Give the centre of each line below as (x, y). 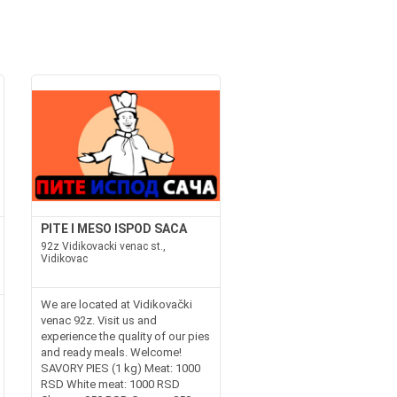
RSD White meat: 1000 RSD (110, 384)
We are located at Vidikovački (116, 304)
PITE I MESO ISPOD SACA (113, 228)
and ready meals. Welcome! (111, 352)
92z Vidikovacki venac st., (103, 246)
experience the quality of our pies (125, 336)
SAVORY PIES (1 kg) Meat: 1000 (120, 368)
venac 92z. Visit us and (98, 320)
